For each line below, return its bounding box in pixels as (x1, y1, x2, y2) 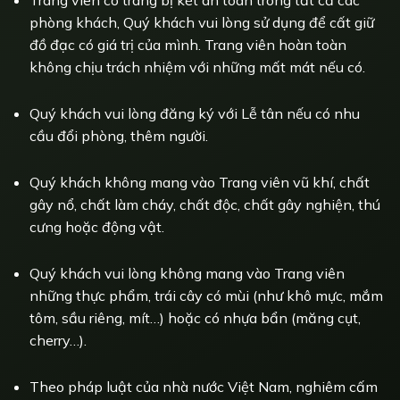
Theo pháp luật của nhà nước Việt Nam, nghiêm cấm (29, 377, 378, 396)
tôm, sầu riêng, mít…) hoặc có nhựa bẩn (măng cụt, (29, 309, 361, 328)
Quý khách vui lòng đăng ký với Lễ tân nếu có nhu (29, 104, 360, 123)
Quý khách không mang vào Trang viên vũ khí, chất (29, 173, 370, 192)
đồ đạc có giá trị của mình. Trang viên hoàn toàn (29, 36, 346, 54)
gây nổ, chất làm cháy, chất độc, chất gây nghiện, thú (29, 196, 380, 214)
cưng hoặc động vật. (29, 218, 164, 237)
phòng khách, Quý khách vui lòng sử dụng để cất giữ (29, 13, 374, 32)
